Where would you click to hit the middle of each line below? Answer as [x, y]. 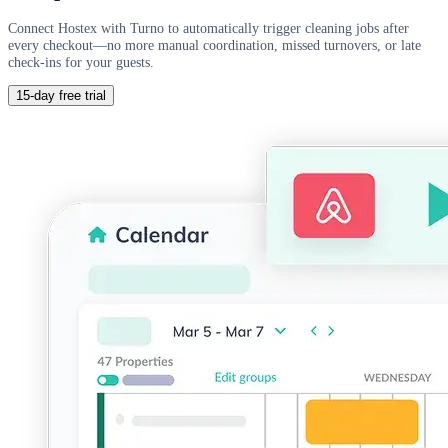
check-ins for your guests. [81, 61]
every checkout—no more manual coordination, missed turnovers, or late [214, 44]
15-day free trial [61, 96]
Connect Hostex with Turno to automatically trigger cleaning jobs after [208, 27]
